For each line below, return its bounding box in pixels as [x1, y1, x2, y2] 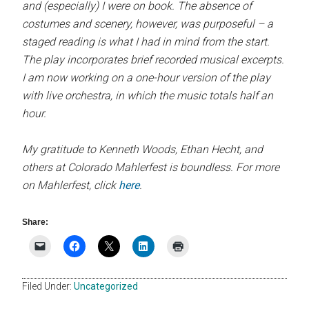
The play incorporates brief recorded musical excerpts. [22, 53, 285, 67]
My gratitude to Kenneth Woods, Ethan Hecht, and [22, 143, 263, 157]
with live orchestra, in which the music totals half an [22, 89, 274, 103]
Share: [22, 217, 49, 228]
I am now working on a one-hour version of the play [22, 71, 271, 85]
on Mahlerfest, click [22, 179, 119, 192]
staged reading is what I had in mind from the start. [22, 35, 270, 49]
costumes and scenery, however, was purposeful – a [22, 17, 274, 31]
